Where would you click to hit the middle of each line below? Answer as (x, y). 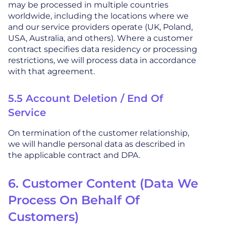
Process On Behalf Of (74, 200)
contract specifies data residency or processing (103, 49)
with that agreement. (51, 72)
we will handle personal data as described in (97, 144)
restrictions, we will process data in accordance (102, 61)
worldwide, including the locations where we (98, 16)
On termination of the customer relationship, (99, 133)
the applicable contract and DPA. (74, 155)
